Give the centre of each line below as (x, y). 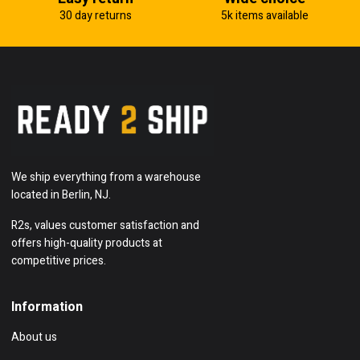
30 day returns (96, 15)
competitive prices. (59, 260)
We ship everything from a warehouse (106, 177)
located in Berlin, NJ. (61, 194)
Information (47, 307)
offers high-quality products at (87, 243)
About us (34, 337)
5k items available (264, 15)
